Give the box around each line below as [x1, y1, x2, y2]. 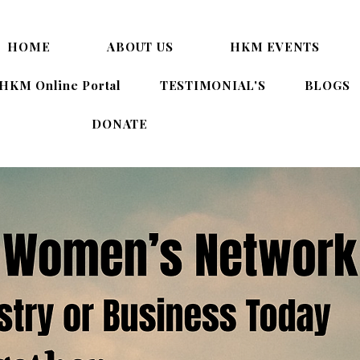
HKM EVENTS [230, 39, 320, 55]
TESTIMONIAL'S [159, 77, 266, 93]
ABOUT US [107, 39, 174, 55]
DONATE [92, 116, 148, 132]
